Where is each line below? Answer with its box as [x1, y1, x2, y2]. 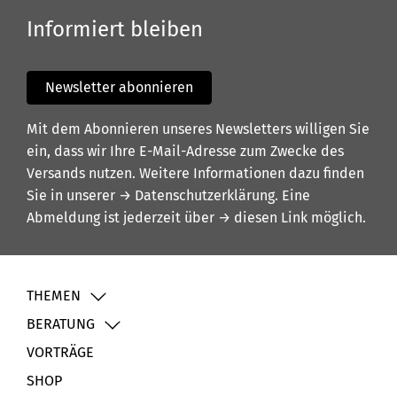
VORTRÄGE [27, 344, 94, 362]
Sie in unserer [27, 187, 119, 205]
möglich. [307, 209, 366, 227]
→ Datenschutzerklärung [119, 187, 275, 205]
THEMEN [27, 287, 81, 305]
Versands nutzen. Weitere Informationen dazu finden [27, 165, 364, 183]
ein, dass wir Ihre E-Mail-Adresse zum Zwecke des [27, 143, 344, 160]
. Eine [275, 187, 310, 205]
